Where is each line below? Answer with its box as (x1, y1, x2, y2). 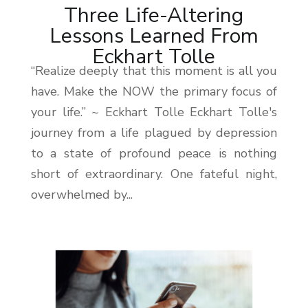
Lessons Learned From (49, 22, 258, 51)
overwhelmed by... (30, 186, 133, 203)
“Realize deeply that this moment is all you (30, 63, 278, 80)
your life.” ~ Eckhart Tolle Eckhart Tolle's (30, 104, 278, 121)
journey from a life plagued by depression (30, 124, 278, 142)
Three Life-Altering (64, 1, 244, 30)
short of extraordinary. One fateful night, (30, 166, 278, 183)
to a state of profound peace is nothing (30, 145, 278, 162)
